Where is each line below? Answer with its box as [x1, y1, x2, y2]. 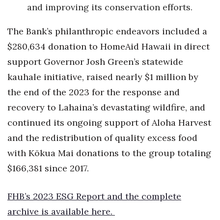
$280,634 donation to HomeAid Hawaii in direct [7, 41, 210, 53]
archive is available [7, 206, 91, 218]
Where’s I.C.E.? [20, 19, 69, 28]
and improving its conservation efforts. [27, 1, 195, 13]
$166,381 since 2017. [7, 163, 91, 174]
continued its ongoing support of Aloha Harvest [7, 117, 211, 129]
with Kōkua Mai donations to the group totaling [7, 147, 211, 159]
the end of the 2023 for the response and [7, 86, 180, 98]
